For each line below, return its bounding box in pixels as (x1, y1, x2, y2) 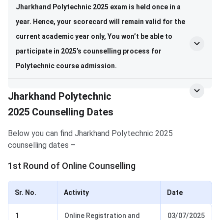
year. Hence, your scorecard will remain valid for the (16, 18, 185, 26)
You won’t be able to (108, 32, 172, 41)
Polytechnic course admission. (16, 62, 117, 70)
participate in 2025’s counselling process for (16, 47, 162, 55)
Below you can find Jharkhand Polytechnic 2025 (8, 129, 173, 138)
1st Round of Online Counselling (8, 161, 136, 171)
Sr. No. (15, 189, 36, 197)
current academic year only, (16, 32, 108, 41)
